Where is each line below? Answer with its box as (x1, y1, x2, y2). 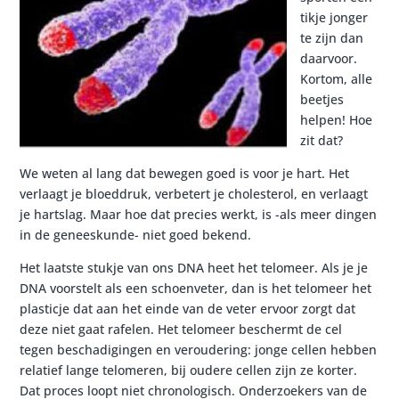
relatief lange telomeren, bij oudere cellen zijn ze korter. (20, 362, 358, 379)
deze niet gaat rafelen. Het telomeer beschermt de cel (20, 321, 343, 338)
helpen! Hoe (300, 111, 373, 128)
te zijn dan (300, 29, 364, 46)
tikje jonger (300, 9, 369, 26)
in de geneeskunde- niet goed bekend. (20, 226, 252, 243)
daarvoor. (300, 50, 358, 67)
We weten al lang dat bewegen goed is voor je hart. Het (20, 165, 350, 182)
